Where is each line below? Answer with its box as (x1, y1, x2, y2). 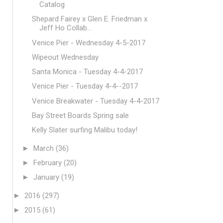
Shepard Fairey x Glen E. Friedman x (31, 14, 147, 24)
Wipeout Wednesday (31, 52, 99, 62)
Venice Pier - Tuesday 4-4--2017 (31, 82, 138, 91)
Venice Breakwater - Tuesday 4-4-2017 (31, 96, 159, 106)
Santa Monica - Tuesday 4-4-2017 (31, 67, 143, 76)
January (33, 173, 61, 182)
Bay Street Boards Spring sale (31, 111, 129, 120)
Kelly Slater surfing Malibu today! (31, 125, 137, 134)
